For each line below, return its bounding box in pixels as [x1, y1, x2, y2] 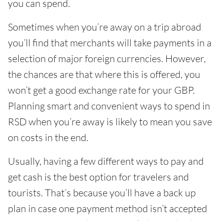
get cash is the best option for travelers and [8, 171, 189, 183]
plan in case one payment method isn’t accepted [8, 202, 207, 215]
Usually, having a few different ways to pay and [8, 155, 204, 167]
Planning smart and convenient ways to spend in [8, 100, 210, 112]
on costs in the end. [8, 131, 88, 144]
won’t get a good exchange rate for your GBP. [8, 84, 195, 96]
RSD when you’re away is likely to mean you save [8, 115, 212, 128]
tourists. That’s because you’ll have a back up [8, 186, 196, 199]
